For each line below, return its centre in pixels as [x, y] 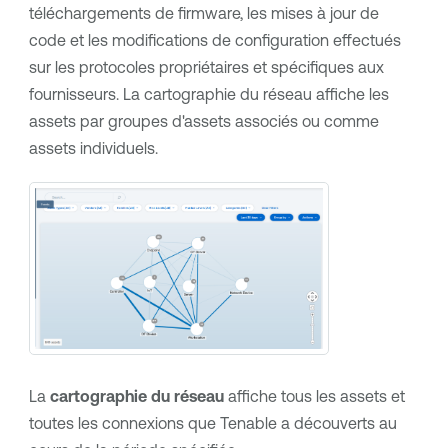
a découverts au [336, 422]
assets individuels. [93, 148]
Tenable [248, 422]
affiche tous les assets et [314, 395]
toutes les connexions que [124, 422]
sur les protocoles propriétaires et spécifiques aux [206, 67]
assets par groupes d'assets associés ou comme [203, 121]
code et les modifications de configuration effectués [214, 40]
